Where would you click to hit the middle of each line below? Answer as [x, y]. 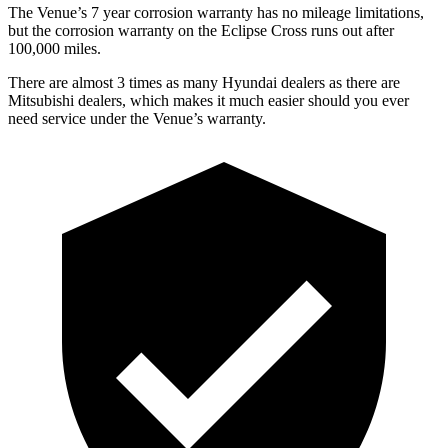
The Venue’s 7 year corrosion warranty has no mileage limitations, [216, 12]
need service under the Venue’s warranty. [137, 118]
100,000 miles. [54, 48]
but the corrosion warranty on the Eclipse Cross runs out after [201, 30]
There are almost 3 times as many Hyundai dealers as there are [204, 82]
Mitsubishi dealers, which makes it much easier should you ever [208, 100]
